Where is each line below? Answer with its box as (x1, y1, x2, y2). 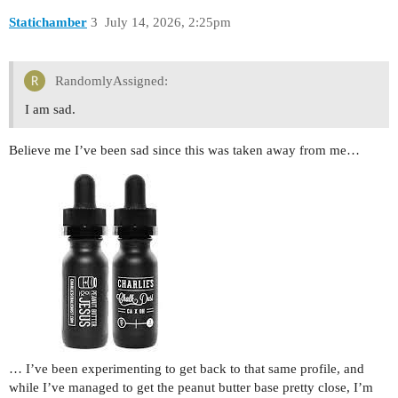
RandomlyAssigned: (52, 74, 168, 89)
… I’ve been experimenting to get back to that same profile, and (9, 361, 364, 376)
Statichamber (9, 14, 87, 29)
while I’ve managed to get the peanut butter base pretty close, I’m (9, 379, 373, 394)
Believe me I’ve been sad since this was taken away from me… (9, 142, 360, 157)
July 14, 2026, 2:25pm (104, 14, 231, 29)
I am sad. (25, 101, 76, 116)
